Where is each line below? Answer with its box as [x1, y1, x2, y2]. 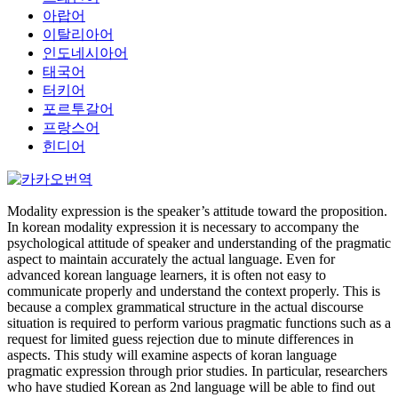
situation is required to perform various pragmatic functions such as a [7, 315, 391, 330]
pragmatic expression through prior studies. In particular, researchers [7, 363, 387, 378]
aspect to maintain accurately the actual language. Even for [7, 251, 335, 267]
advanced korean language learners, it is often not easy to [7, 267, 326, 283]
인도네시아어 [43, 45, 128, 60]
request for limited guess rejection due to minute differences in [7, 331, 354, 346]
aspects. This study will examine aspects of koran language [7, 347, 337, 362]
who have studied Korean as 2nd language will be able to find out [7, 379, 375, 394]
